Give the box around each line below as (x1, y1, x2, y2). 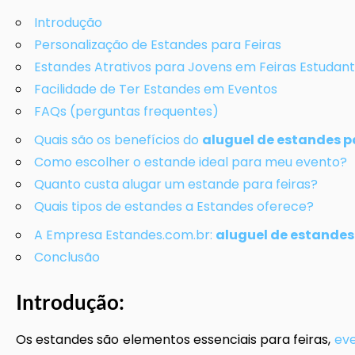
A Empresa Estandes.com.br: (34, 226, 216, 244)
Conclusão (34, 248, 100, 266)
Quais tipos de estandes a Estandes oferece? (34, 197, 314, 216)
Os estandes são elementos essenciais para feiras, (16, 330, 334, 349)
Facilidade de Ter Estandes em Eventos (34, 80, 277, 98)
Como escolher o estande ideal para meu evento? (34, 153, 347, 171)
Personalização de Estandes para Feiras (34, 36, 281, 54)
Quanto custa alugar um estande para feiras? (34, 175, 318, 193)
